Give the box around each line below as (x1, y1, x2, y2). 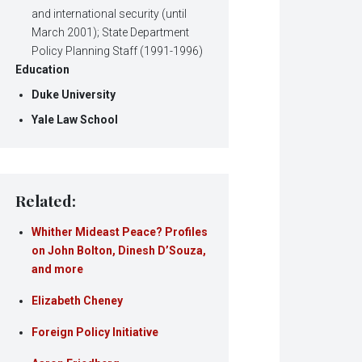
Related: (15, 190, 77, 212)
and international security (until (32, 7, 187, 21)
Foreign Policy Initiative (32, 326, 159, 339)
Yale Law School (32, 113, 119, 127)
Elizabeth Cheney (32, 294, 124, 308)
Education (15, 63, 70, 77)
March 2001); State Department (32, 26, 190, 40)
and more (32, 263, 84, 276)
